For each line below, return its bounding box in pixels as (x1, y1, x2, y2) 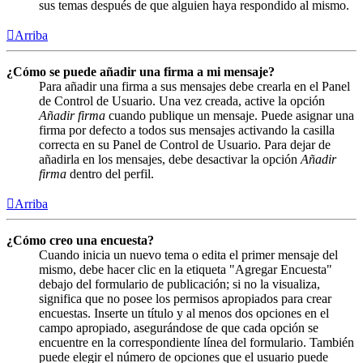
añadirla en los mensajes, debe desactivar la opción (39, 152, 301, 166)
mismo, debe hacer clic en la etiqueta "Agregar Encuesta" (39, 262, 332, 276)
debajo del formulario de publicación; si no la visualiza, (39, 276, 320, 291)
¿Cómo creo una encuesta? (6, 233, 154, 247)
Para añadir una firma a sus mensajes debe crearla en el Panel (39, 79, 350, 93)
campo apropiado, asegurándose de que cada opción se (39, 320, 318, 335)
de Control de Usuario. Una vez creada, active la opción (39, 93, 325, 108)
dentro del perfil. (66, 166, 154, 181)
